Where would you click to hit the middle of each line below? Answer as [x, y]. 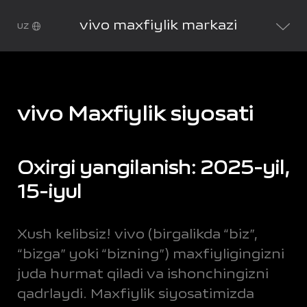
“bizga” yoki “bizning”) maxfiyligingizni [150, 254]
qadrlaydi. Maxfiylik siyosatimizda [135, 294]
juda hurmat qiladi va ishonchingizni [143, 274]
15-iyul [49, 192]
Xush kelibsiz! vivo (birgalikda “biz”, [137, 234]
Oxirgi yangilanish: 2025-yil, [153, 168]
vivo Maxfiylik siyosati [135, 114]
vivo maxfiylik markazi [159, 26]
